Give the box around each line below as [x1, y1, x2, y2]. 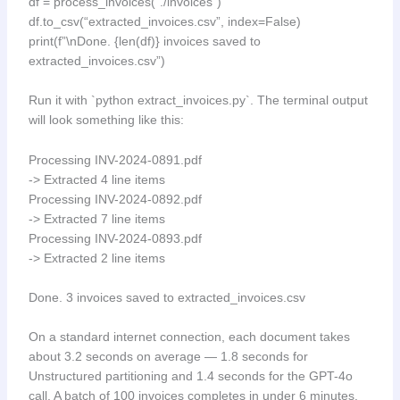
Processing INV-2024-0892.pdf [28, 191, 202, 206]
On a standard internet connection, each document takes [28, 329, 350, 345]
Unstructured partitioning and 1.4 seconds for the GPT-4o [28, 369, 353, 384]
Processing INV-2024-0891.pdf [28, 152, 202, 167]
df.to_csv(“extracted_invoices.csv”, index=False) [28, 13, 301, 29]
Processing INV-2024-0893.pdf [28, 230, 202, 246]
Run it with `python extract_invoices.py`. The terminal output [28, 93, 368, 108]
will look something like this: [28, 112, 184, 128]
